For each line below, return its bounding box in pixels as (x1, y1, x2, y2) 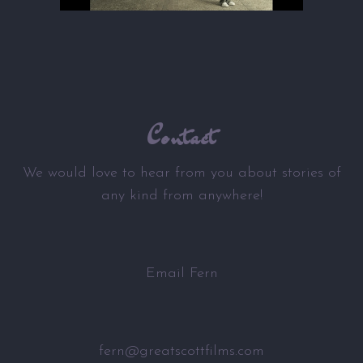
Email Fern (145, 266, 218, 281)
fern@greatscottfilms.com (99, 344, 264, 359)
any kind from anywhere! (100, 188, 263, 203)
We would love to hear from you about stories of (22, 165, 341, 181)
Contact (147, 119, 216, 155)
